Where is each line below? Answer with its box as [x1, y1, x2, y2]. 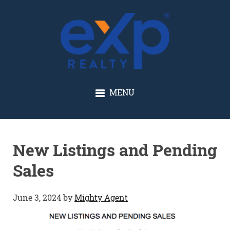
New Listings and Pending [13, 138, 217, 161]
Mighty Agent [74, 191, 128, 203]
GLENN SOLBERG [78, 2, 152, 24]
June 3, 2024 [13, 191, 61, 203]
